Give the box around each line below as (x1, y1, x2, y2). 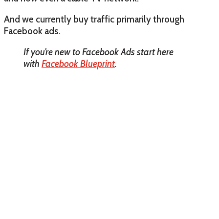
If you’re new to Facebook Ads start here (23, 46, 174, 58)
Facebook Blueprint (42, 58, 115, 70)
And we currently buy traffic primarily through (4, 14, 184, 25)
